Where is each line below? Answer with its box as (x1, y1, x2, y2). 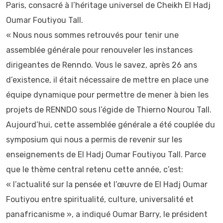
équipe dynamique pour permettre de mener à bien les (6, 90, 209, 100)
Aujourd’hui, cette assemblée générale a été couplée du (6, 120, 215, 129)
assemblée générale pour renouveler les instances (6, 45, 193, 55)
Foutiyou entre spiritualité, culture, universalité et (6, 195, 194, 204)
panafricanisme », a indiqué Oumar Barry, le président (6, 210, 208, 219)
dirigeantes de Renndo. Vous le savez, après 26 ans (6, 60, 197, 70)
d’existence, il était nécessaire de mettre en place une (6, 75, 209, 85)
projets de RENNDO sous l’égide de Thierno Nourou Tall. (6, 105, 212, 114)
